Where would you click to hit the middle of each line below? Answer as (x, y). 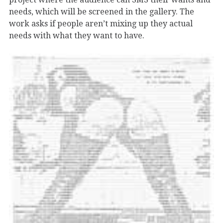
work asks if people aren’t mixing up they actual (101, 23)
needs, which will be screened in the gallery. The (102, 11)
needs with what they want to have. (77, 35)
